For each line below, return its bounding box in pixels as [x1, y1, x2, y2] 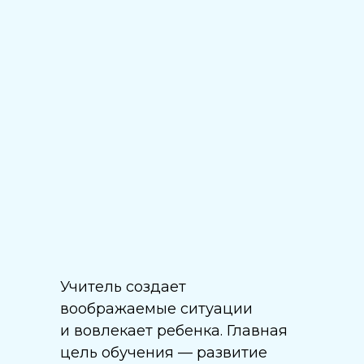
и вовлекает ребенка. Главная [60, 322, 288, 340]
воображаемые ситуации [60, 300, 253, 318]
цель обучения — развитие [60, 344, 267, 362]
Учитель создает [60, 278, 186, 296]
